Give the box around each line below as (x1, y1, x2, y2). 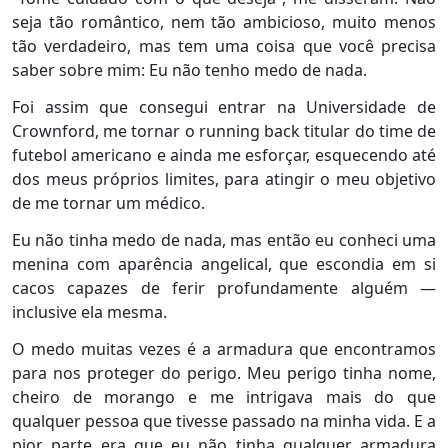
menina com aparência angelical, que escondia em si (12, 253, 436, 275)
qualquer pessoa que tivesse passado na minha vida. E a (12, 410, 436, 432)
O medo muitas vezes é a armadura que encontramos (12, 338, 436, 360)
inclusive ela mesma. (12, 301, 167, 323)
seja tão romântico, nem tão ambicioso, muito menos (12, 11, 436, 33)
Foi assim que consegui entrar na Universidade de (12, 96, 436, 118)
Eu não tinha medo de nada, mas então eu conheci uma (12, 229, 436, 251)
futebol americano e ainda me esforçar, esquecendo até (12, 144, 436, 166)
